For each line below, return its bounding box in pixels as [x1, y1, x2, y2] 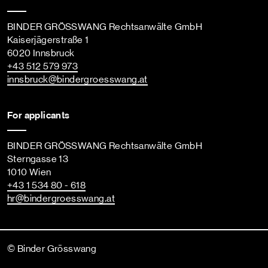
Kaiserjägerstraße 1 [7, 35, 89, 45]
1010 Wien [7, 167, 51, 177]
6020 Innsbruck [7, 48, 75, 59]
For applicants [7, 111, 70, 121]
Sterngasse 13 [7, 154, 69, 164]
